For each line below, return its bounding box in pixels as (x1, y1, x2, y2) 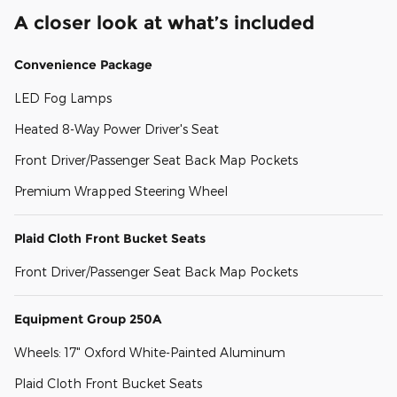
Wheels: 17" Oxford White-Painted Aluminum (14, 345, 285, 361)
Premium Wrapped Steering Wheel (14, 183, 228, 199)
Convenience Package (14, 57, 152, 74)
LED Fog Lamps (14, 90, 112, 106)
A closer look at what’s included (14, 12, 315, 35)
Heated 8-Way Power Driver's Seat (14, 121, 219, 137)
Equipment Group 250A (14, 311, 161, 328)
